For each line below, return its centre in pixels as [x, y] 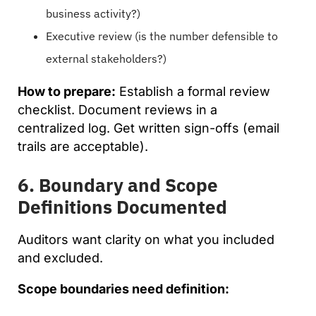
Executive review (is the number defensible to [162, 36]
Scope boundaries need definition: [123, 288]
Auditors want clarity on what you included [146, 239]
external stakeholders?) [106, 58]
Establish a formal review [193, 91]
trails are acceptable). [83, 146]
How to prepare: [67, 91]
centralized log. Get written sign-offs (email [148, 128]
